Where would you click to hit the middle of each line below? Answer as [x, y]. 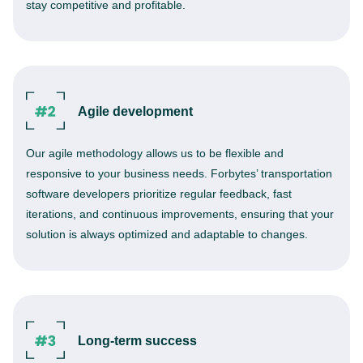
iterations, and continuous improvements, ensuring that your [180, 214]
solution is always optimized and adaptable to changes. [167, 234]
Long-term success [137, 340]
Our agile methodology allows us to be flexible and [155, 153]
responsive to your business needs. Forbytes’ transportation [179, 173]
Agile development [135, 111]
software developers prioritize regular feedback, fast [159, 194]
